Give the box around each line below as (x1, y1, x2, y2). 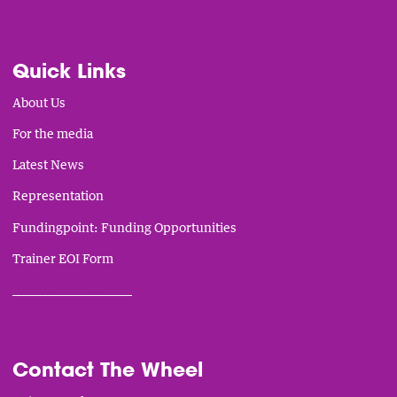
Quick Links (12, 58, 127, 84)
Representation (12, 188, 105, 204)
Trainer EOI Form (12, 250, 114, 266)
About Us (12, 94, 66, 110)
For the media (12, 126, 94, 142)
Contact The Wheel (12, 356, 204, 383)
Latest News (12, 157, 85, 173)
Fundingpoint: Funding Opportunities (12, 219, 237, 235)
